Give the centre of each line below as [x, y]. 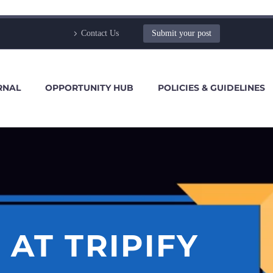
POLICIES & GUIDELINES [211, 88]
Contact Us [100, 33]
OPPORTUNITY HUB [89, 88]
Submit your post [182, 33]
